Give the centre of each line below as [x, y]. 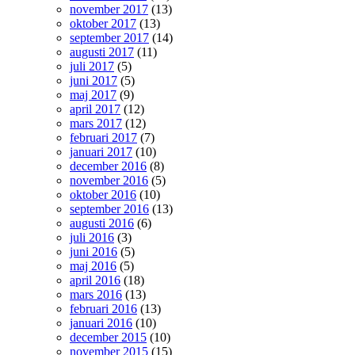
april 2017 [95, 109]
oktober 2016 [103, 194]
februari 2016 [103, 308]
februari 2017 [103, 137]
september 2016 [109, 208]
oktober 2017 [103, 23]
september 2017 [109, 37]
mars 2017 [96, 123]
